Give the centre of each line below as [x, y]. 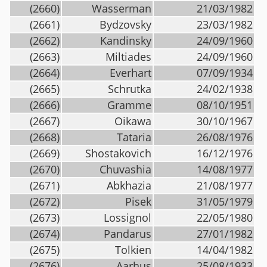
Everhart [131, 73]
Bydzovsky [125, 24]
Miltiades [128, 57]
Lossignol [128, 218]
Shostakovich [118, 153]
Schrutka [130, 89]
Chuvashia [125, 169]
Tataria [134, 137]
